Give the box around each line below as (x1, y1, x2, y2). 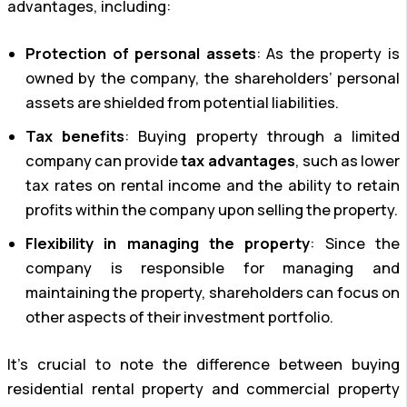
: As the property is (255, 44, 401, 65)
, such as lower (294, 151, 401, 172)
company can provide (25, 151, 182, 172)
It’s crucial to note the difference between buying (7, 353, 400, 374)
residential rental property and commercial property (7, 378, 400, 399)
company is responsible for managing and (25, 258, 400, 279)
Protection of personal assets (25, 44, 256, 65)
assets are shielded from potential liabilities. (25, 93, 339, 114)
